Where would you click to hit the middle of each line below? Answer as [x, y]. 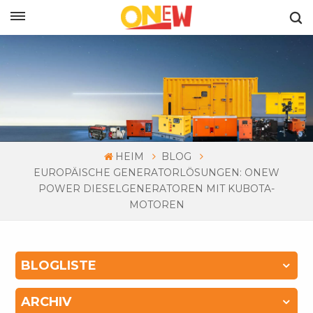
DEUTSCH [91, 12]
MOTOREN [156, 205]
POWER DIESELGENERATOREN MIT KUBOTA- [156, 189]
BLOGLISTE [59, 266]
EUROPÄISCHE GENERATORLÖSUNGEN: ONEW [156, 173]
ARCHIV [46, 302]
